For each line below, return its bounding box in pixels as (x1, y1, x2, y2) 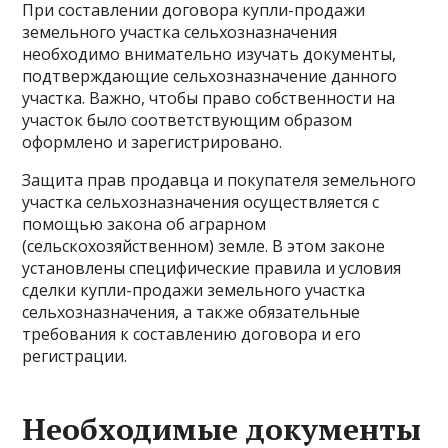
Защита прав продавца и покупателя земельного (22, 169, 417, 191)
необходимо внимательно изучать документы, (22, 43, 397, 65)
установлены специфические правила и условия (22, 257, 402, 279)
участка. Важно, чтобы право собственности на (22, 87, 396, 109)
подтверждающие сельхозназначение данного (22, 65, 398, 87)
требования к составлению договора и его (22, 323, 362, 345)
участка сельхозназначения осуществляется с (22, 191, 380, 213)
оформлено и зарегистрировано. (22, 131, 283, 153)
